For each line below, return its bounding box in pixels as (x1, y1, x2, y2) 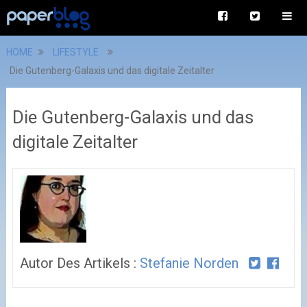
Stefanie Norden (139, 254, 238, 271)
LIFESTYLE (52, 47, 99, 58)
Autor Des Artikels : (19, 254, 140, 271)
